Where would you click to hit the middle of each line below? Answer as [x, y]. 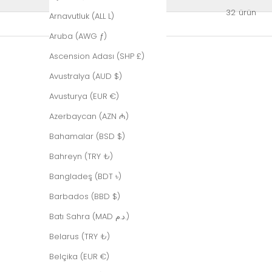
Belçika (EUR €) [79, 257]
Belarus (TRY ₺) [80, 237]
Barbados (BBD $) [85, 197]
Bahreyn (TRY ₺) [81, 157]
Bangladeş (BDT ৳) [85, 177]
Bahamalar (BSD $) [87, 137]
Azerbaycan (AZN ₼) [89, 117]
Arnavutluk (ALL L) [82, 16]
